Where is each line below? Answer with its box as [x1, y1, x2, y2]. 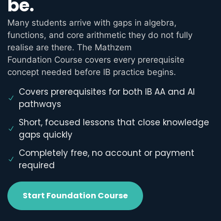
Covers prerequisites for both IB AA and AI [18, 85, 195, 98]
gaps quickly [18, 128, 73, 141]
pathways [18, 98, 61, 110]
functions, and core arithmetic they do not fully [7, 30, 192, 40]
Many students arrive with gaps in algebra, [7, 18, 177, 28]
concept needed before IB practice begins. [7, 67, 176, 77]
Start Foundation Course [23, 189, 128, 201]
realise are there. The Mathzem [7, 42, 132, 53]
